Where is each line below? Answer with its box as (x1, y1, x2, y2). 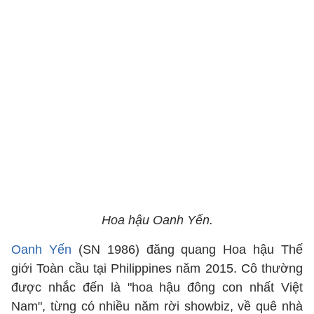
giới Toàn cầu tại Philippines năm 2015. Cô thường (11, 261, 303, 275)
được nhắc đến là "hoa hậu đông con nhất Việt (11, 280, 303, 294)
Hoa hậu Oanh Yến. (101, 213, 213, 227)
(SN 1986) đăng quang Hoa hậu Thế (78, 243, 303, 257)
